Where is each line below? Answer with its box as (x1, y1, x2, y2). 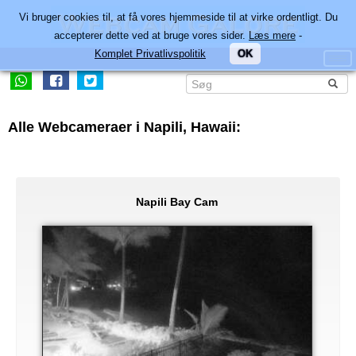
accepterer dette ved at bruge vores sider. (54, 29, 249, 41)
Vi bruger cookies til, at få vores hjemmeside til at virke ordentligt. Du (18, 11, 338, 23)
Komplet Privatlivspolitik (95, 48, 206, 60)
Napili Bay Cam (136, 195, 218, 208)
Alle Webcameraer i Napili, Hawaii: (8, 119, 241, 135)
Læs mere (249, 29, 296, 41)
